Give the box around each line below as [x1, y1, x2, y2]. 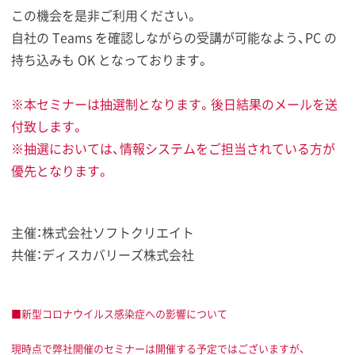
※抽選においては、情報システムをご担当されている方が [11, 139, 335, 158]
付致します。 [11, 116, 84, 136]
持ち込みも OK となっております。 [11, 50, 209, 70]
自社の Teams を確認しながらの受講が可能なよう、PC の [11, 28, 337, 48]
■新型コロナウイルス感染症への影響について [11, 306, 227, 322]
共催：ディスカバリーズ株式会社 [11, 245, 194, 265]
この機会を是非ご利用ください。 [11, 6, 198, 25]
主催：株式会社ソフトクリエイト [11, 223, 194, 242]
